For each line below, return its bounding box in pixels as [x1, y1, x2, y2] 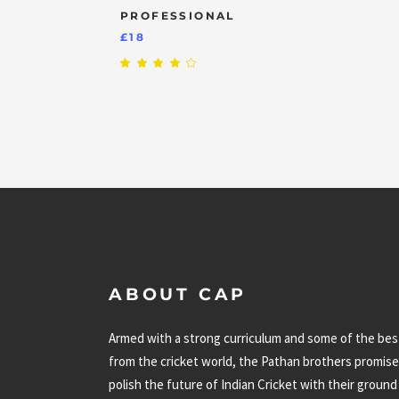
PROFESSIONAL [120, 8, 235, 22]
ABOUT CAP [109, 283, 248, 305]
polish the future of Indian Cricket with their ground [109, 375, 397, 393]
